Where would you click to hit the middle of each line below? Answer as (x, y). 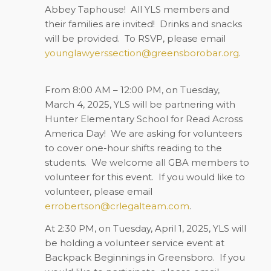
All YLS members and (180, 9)
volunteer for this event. (99, 177)
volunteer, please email (98, 191)
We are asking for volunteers (176, 133)
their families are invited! (100, 24)
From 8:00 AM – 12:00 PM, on (112, 90)
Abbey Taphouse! (85, 9)
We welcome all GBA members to (170, 162)
